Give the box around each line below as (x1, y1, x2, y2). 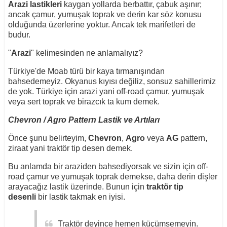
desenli (8, 192, 36, 201)
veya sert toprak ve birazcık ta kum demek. (8, 97, 160, 106)
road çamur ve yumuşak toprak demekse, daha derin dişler (8, 172, 217, 181)
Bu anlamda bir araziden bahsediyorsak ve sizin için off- (8, 162, 208, 171)
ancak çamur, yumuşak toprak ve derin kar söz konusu (8, 10, 202, 19)
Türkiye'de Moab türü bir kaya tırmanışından (8, 66, 165, 75)
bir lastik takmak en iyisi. (35, 192, 125, 201)
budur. (8, 30, 30, 39)
